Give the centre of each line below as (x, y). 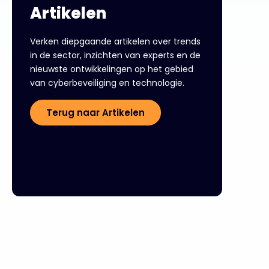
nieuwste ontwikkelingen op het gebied (112, 69)
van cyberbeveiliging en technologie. (107, 83)
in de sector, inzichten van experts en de (115, 55)
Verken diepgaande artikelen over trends (115, 41)
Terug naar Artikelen (95, 113)
